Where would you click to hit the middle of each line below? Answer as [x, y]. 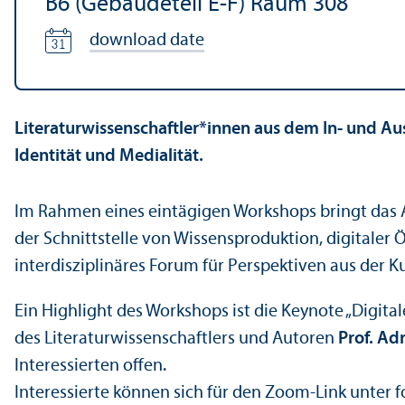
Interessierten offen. [92, 366]
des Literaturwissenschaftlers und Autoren [176, 339]
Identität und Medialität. [109, 156]
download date [147, 40]
